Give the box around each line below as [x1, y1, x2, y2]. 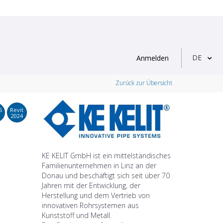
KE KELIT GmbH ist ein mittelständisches [41, 150, 171, 160]
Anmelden [136, 53, 169, 63]
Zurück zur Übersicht [115, 79, 172, 88]
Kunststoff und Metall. [41, 210, 111, 220]
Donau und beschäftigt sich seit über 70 [41, 170, 170, 180]
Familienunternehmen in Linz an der [41, 160, 156, 170]
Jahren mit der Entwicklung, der [41, 180, 140, 190]
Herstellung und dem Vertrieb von [41, 190, 150, 200]
